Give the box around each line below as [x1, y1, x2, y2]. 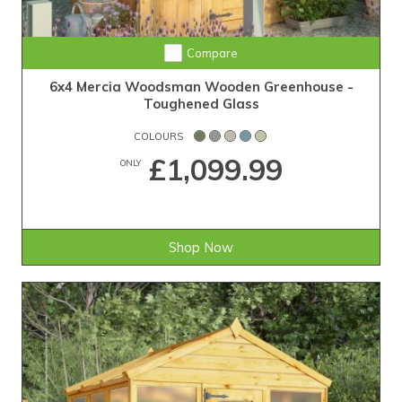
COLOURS [134, 129, 183, 143]
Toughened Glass [143, 95, 259, 113]
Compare [186, 46, 238, 61]
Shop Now [169, 238, 233, 256]
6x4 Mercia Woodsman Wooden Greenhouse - [48, 78, 354, 96]
